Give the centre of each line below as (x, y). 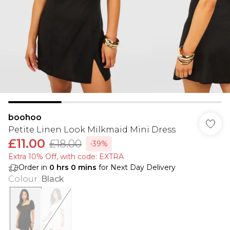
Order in (34, 167)
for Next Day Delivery (136, 167)
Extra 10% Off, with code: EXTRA (66, 157)
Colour (23, 179)
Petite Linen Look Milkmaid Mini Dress (92, 130)
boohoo (25, 117)
